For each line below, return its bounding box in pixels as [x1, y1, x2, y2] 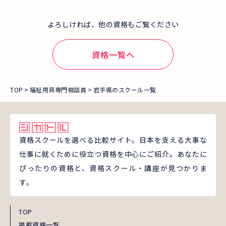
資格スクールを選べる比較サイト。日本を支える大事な [19, 135, 207, 145]
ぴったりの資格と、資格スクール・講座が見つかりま [19, 163, 207, 174]
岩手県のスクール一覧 [93, 85, 156, 94]
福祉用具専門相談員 [29, 85, 87, 94]
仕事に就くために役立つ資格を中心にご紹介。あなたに [19, 149, 207, 159]
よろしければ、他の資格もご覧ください [47, 19, 179, 29]
